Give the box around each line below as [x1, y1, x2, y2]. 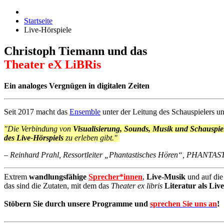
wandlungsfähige [29, 172, 88, 181]
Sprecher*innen [88, 172, 142, 181]
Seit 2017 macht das [4, 107, 69, 116]
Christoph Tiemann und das [4, 44, 150, 58]
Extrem [4, 172, 29, 181]
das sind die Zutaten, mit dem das [4, 181, 111, 190]
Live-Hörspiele [24, 25, 71, 34]
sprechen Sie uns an [150, 199, 217, 208]
